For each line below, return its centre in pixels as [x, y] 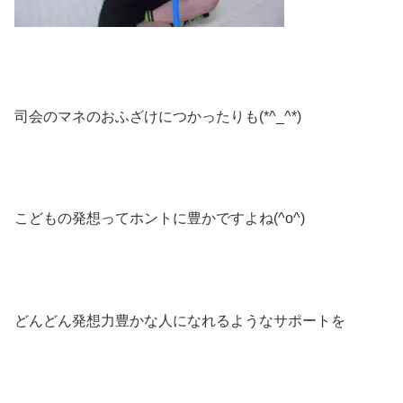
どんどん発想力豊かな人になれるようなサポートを [180, 320]
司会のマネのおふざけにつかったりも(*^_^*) [158, 116]
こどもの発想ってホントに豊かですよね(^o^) [160, 219]
